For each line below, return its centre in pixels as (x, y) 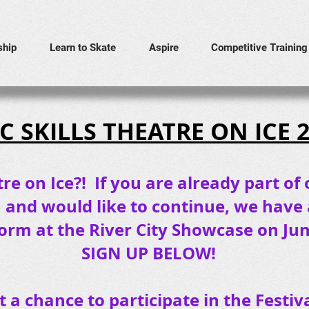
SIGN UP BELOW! (148, 253)
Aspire (164, 48)
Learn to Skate (83, 48)
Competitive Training (259, 48)
